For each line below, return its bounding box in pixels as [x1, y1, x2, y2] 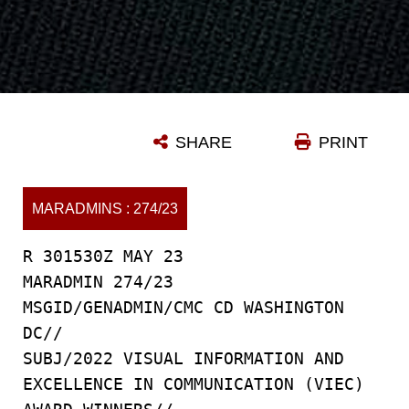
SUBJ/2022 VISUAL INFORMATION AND [23, 349, 344, 368]
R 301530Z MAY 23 [23, 246, 184, 266]
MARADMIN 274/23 [23, 272, 173, 291]
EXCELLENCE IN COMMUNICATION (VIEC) [23, 374, 364, 393]
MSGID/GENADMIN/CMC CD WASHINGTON [23, 298, 344, 317]
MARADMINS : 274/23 [32, 201, 178, 216]
